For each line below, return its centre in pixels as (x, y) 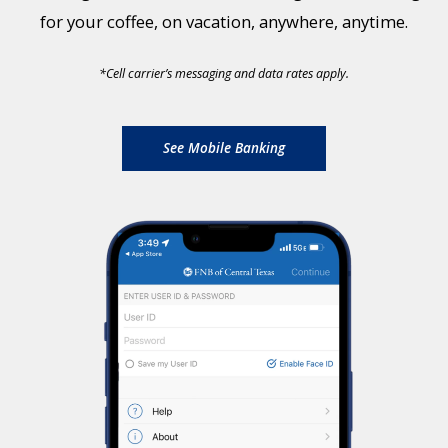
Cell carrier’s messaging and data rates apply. (227, 74)
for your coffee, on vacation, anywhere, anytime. (224, 22)
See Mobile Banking (224, 148)
